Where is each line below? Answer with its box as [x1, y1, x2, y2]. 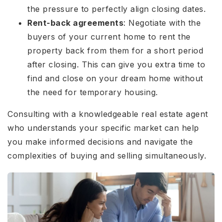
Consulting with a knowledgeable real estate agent [7, 109, 208, 119]
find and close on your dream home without [27, 73, 203, 84]
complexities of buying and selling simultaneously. [7, 151, 206, 161]
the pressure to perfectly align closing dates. [27, 4, 209, 14]
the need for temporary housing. [27, 87, 158, 98]
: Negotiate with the [123, 18, 201, 28]
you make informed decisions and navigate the [7, 137, 193, 147]
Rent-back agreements [27, 18, 123, 28]
